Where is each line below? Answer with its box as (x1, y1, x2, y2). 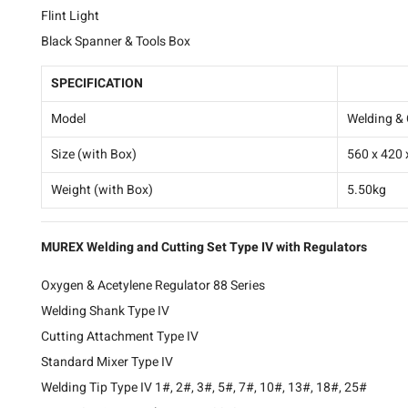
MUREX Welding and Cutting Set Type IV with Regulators (41, 237, 367, 257)
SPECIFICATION (51, 73, 143, 93)
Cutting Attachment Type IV (41, 326, 199, 346)
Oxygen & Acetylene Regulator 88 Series (41, 275, 265, 295)
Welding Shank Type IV (41, 301, 169, 321)
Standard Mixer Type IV (41, 352, 173, 372)
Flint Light (41, 5, 99, 25)
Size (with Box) (51, 144, 137, 164)
